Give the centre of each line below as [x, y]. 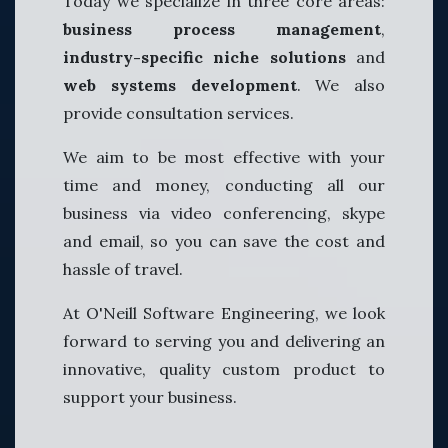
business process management [222, 28]
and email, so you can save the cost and [224, 240]
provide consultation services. [178, 112]
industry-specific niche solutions [204, 56]
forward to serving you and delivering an [224, 340]
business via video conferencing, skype [224, 212]
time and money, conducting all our [224, 184]
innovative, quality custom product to [224, 368]
